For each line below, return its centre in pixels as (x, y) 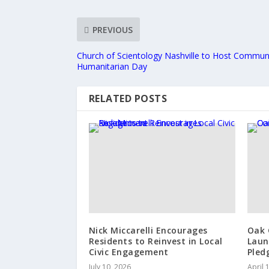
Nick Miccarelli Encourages (148, 231)
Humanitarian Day (112, 67)
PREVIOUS (112, 29)
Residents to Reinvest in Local (156, 241)
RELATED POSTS (128, 99)
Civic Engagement (128, 252)
